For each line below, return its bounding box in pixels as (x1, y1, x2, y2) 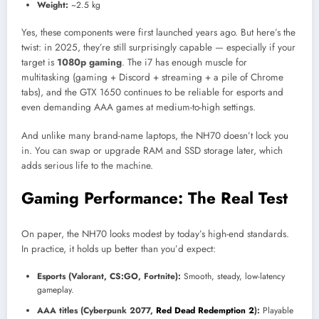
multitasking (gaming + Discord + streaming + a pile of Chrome (21, 70, 283, 85)
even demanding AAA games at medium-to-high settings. (21, 100, 256, 115)
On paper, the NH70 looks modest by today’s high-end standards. (21, 226, 289, 241)
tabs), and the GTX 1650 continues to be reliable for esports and (21, 85, 283, 100)
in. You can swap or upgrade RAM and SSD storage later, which (21, 144, 283, 158)
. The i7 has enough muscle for (122, 56, 247, 70)
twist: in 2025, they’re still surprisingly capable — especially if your (21, 41, 296, 55)
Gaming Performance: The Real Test (21, 187, 288, 210)
